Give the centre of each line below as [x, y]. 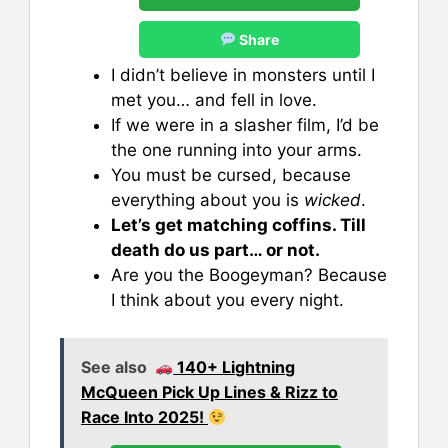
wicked [332, 199]
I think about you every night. [227, 299]
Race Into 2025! [144, 417]
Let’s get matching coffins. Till [238, 224]
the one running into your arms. [236, 149]
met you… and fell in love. [214, 99]
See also [114, 367]
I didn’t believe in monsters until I [243, 74]
